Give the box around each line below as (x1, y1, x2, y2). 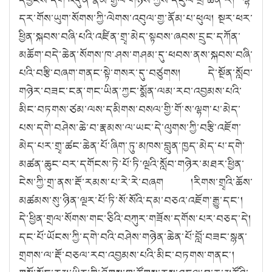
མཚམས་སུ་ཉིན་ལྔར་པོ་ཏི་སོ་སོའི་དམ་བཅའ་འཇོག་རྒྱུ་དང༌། (19, 192, 243, 208)
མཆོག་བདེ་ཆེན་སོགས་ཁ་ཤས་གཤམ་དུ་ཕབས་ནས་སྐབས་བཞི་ (19, 46, 253, 63)
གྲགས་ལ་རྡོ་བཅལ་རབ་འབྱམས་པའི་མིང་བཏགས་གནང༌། (19, 246, 235, 263)
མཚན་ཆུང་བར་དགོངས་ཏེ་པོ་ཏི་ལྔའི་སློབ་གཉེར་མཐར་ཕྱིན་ (19, 155, 245, 172)
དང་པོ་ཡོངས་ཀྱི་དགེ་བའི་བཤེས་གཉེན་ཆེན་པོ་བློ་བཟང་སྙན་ (19, 228, 248, 245)
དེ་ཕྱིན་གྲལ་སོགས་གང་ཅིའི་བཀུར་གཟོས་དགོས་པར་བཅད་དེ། (19, 210, 251, 226)
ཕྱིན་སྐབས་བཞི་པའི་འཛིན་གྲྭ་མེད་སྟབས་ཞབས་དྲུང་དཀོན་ (19, 28, 241, 44)
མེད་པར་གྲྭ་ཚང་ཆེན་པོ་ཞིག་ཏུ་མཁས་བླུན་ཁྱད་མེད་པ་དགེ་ (19, 137, 245, 154)
